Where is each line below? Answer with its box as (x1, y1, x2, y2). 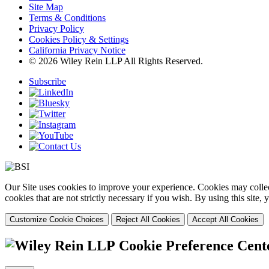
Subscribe (29, 76, 66, 86)
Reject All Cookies (116, 214, 180, 224)
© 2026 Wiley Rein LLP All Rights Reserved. (29, 55, 203, 66)
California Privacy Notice (29, 44, 125, 55)
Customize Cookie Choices (10, 214, 104, 224)
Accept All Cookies (192, 214, 259, 224)
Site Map (29, 1, 63, 12)
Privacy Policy (29, 23, 84, 34)
